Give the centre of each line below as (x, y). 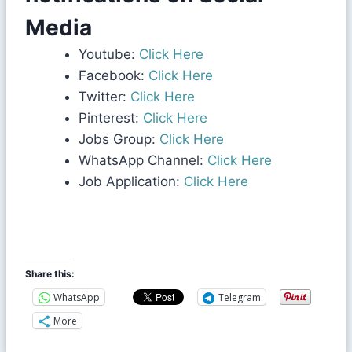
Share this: (50, 274)
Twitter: (103, 96)
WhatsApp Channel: (143, 160)
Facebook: (112, 75)
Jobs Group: (119, 139)
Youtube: (107, 54)
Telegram (240, 297)
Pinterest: (109, 117)
